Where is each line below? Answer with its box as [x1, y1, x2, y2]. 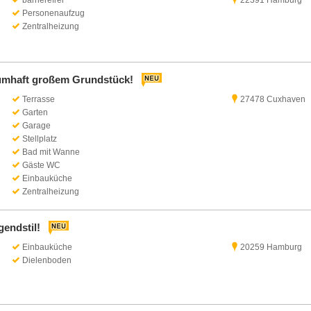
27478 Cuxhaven [240, 94, 306, 104]
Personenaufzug [22, 8, 85, 18]
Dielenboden [22, 255, 72, 265]
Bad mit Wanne [22, 147, 80, 157]
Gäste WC [22, 160, 60, 170]
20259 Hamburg [240, 242, 303, 252]
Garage [22, 121, 51, 131]
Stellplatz [22, 134, 57, 144]
